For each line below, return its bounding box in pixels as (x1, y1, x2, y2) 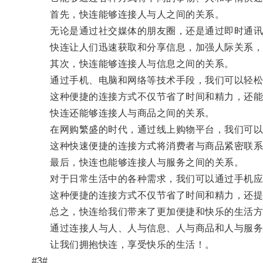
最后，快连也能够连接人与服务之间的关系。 (31, 157, 244, 167)
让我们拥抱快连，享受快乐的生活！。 (31, 239, 215, 249)
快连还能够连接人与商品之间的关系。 (31, 107, 215, 118)
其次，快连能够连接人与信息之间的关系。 (31, 58, 234, 69)
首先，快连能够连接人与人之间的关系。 (31, 9, 225, 19)
